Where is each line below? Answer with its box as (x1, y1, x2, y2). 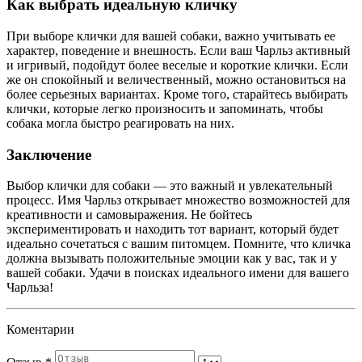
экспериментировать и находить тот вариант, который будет (6, 222, 339, 237)
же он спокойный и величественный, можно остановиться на (6, 72, 346, 86)
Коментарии (6, 322, 74, 337)
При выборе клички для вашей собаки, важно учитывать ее (6, 28, 335, 43)
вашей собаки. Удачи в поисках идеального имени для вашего (6, 266, 349, 280)
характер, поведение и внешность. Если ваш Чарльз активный (6, 43, 351, 57)
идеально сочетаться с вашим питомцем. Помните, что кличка (6, 237, 351, 251)
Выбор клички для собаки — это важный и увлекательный (6, 179, 333, 193)
